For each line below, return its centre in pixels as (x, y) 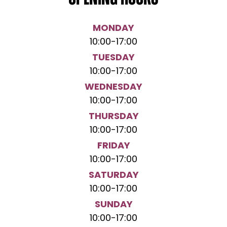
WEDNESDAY (113, 87)
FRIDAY (113, 146)
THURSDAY (113, 117)
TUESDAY (113, 58)
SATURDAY (113, 176)
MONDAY (113, 29)
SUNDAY (113, 205)
